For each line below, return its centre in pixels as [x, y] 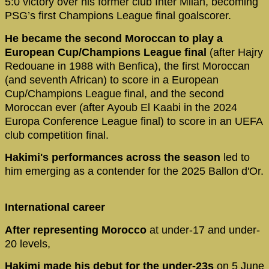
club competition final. [57, 135]
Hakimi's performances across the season [114, 158]
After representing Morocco [76, 230]
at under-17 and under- [203, 230]
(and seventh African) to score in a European [112, 80]
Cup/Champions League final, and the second [114, 93]
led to [237, 158]
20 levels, [28, 243]
